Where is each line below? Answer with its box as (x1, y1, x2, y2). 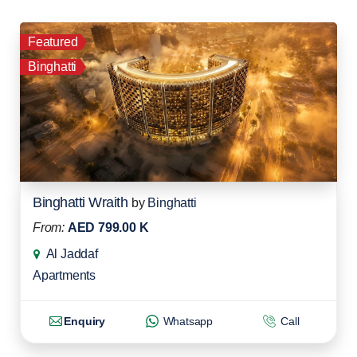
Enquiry (64, 315, 105, 328)
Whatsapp (159, 315, 214, 328)
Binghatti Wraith (33, 194, 127, 211)
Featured (28, 35, 78, 49)
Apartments (33, 269, 96, 283)
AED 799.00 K (67, 221, 149, 235)
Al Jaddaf (45, 247, 98, 261)
